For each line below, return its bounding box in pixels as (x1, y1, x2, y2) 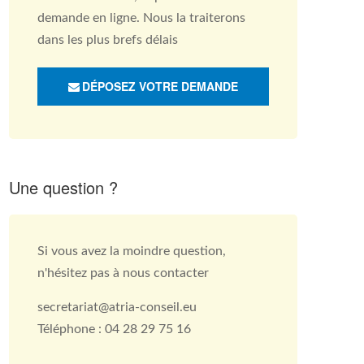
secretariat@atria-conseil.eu (37, 301, 197, 314)
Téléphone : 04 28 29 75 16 (37, 323, 191, 336)
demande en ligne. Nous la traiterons (37, 11, 245, 24)
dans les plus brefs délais (37, 33, 178, 46)
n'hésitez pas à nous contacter (37, 266, 209, 279)
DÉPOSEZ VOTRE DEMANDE (82, 78, 238, 94)
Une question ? (9, 175, 118, 199)
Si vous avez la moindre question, (37, 245, 226, 258)
